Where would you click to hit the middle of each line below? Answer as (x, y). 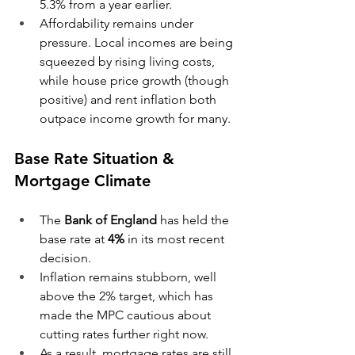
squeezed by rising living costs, (129, 61)
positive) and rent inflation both (130, 99)
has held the (195, 220)
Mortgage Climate (82, 181)
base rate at (74, 239)
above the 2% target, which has (128, 296)
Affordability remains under (118, 23)
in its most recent (176, 239)
